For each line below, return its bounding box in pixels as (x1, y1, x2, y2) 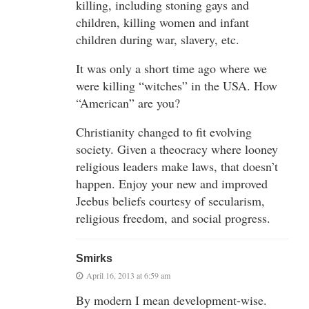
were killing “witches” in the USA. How (76, 77, 277, 94)
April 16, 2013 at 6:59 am (86, 269, 170, 281)
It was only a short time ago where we (76, 59, 267, 77)
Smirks (76, 252, 112, 264)
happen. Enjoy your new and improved (76, 175, 268, 192)
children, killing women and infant (76, 13, 249, 30)
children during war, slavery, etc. (76, 30, 239, 48)
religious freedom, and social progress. (76, 209, 270, 226)
